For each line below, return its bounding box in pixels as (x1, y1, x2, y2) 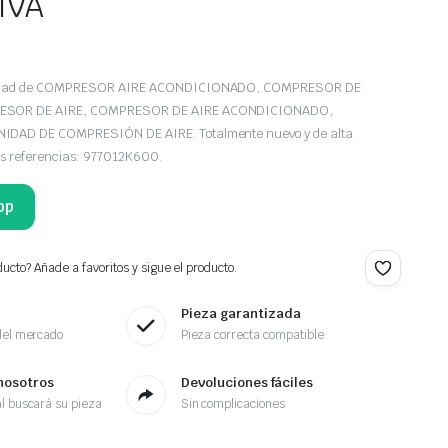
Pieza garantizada (180, 305, 301, 323)
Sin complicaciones (180, 396, 286, 413)
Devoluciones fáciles (180, 374, 313, 392)
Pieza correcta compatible (180, 327, 324, 344)
